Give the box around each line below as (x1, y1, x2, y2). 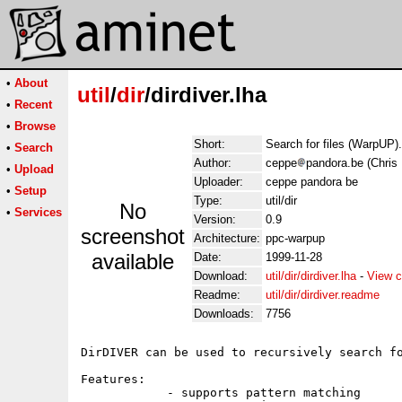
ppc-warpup (266, 232, 325, 245)
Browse (14, 119, 56, 133)
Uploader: (194, 175, 243, 188)
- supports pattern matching (81, 386, 361, 399)
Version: (194, 213, 236, 226)
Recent (14, 98, 52, 111)
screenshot (81, 224, 185, 249)
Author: (194, 156, 232, 170)
